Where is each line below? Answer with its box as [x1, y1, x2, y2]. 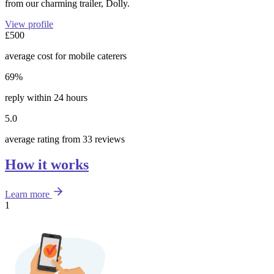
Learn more [5, 189, 50, 200]
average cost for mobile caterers [5, 50, 127, 61]
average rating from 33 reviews [5, 133, 125, 144]
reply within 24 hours [5, 92, 87, 103]
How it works [5, 157, 89, 173]
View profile [5, 18, 53, 29]
